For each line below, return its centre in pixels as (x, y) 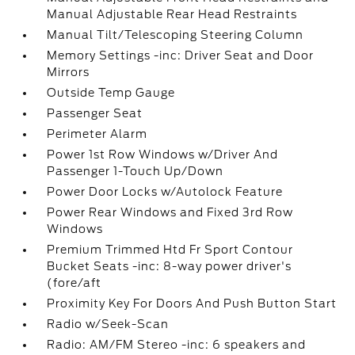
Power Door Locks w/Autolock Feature (165, 192)
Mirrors (69, 72)
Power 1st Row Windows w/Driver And (163, 155)
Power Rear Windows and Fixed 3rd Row (170, 212)
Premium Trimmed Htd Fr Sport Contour (170, 250)
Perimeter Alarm (97, 134)
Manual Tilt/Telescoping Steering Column (176, 35)
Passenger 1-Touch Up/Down (136, 171)
